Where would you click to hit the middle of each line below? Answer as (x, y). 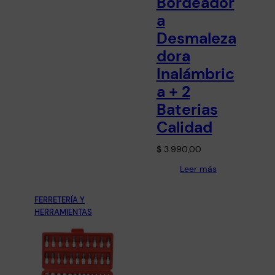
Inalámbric (195, 74)
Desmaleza (196, 39)
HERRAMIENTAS (63, 212)
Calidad (184, 128)
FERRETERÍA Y (60, 200)
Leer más (199, 169)
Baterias (187, 110)
